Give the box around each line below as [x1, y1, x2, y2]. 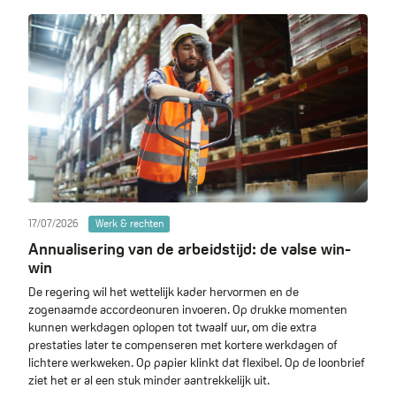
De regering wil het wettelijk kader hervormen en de [28, 284, 299, 301]
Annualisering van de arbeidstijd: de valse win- [28, 238, 351, 259]
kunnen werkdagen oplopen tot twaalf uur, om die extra [28, 319, 316, 336]
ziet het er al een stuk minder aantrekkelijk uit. [28, 372, 270, 389]
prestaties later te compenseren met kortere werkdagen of [28, 337, 338, 354]
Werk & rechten [95, 217, 164, 232]
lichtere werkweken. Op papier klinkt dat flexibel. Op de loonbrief [28, 354, 365, 371]
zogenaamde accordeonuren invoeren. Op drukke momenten [28, 301, 347, 318]
